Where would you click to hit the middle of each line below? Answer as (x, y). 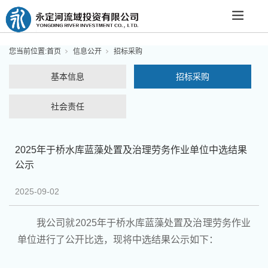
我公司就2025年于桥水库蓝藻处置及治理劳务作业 (142, 223)
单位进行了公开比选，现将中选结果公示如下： (118, 240)
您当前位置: (28, 51)
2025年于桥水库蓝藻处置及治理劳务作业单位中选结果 (131, 150)
